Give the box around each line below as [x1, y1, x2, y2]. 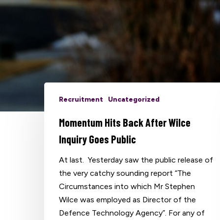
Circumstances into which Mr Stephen [59, 181, 195, 191]
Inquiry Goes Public [59, 132, 137, 145]
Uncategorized [108, 95, 160, 104]
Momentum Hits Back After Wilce [59, 115, 191, 129]
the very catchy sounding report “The [59, 168, 192, 178]
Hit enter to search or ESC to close [44, 102, 170, 112]
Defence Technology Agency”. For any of [59, 208, 205, 218]
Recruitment [59, 95, 104, 104]
